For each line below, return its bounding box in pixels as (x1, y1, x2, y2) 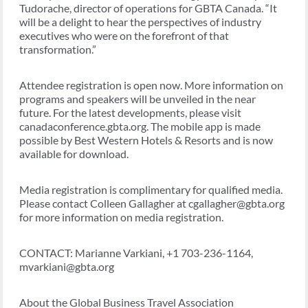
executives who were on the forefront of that (19, 29, 229, 43)
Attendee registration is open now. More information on (19, 78, 283, 92)
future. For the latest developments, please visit (19, 106, 241, 120)
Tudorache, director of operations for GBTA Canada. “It (19, 1, 277, 15)
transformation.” (19, 43, 96, 56)
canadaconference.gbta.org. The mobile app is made (19, 120, 261, 133)
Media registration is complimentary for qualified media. (19, 183, 283, 197)
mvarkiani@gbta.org (19, 260, 114, 274)
